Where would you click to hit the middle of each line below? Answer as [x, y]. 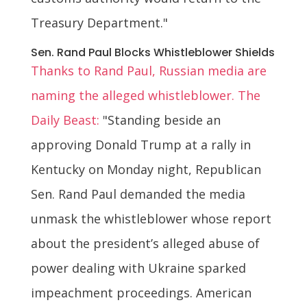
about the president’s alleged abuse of [145, 243]
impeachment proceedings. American [141, 292]
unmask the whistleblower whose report [151, 218]
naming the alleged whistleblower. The [145, 95]
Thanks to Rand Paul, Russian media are [148, 70]
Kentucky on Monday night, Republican [146, 169]
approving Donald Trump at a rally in [140, 144]
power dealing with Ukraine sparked [138, 268]
